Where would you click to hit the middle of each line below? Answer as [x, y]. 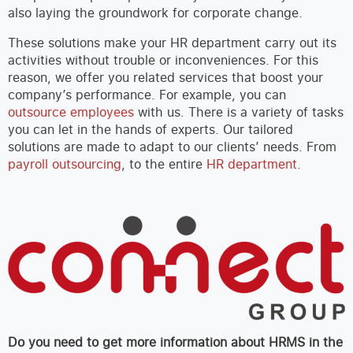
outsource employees [71, 112]
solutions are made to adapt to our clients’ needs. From [172, 147]
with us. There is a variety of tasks [239, 112]
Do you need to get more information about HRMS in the [175, 342]
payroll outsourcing [65, 164]
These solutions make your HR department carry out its [172, 43]
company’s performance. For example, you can [147, 95]
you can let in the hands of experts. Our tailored [150, 130]
